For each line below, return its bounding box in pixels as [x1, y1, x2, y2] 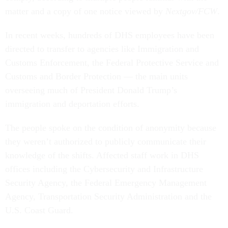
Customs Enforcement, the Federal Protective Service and [5, 58, 219, 68]
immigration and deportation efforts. [5, 99, 142, 109]
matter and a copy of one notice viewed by [5, 6, 165, 17]
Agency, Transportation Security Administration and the [5, 191, 212, 202]
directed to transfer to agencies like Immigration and [5, 44, 199, 54]
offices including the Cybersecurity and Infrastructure [5, 164, 203, 175]
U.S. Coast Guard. [5, 205, 73, 216]
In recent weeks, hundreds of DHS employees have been [5, 30, 214, 41]
